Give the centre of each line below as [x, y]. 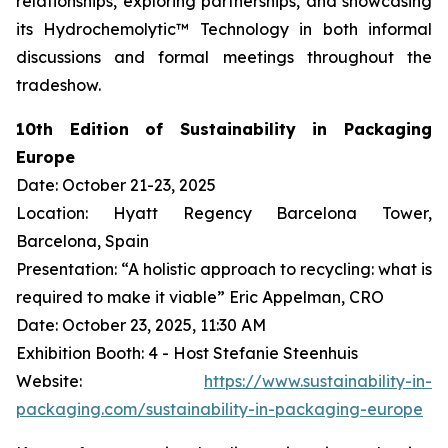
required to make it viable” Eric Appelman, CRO [200, 297]
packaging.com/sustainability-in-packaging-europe [219, 409]
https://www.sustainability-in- [318, 381]
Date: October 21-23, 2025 [116, 185]
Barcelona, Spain [82, 241]
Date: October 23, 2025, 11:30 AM [141, 325]
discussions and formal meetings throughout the [224, 57]
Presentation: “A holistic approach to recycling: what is [224, 269]
